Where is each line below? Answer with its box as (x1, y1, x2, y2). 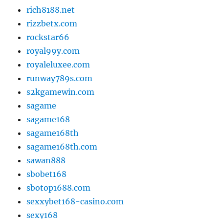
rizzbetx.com (26, 19, 78, 29)
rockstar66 (26, 32, 70, 43)
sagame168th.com (26, 142, 98, 152)
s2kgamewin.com (26, 87, 95, 97)
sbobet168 (26, 169, 67, 179)
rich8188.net (26, 5, 75, 15)
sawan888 (26, 155, 66, 166)
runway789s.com (26, 73, 93, 84)
